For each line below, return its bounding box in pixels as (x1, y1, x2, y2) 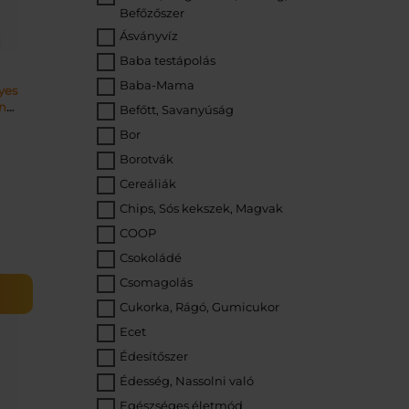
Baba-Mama (120, 78, 194, 92)
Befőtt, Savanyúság (120, 102, 234, 117)
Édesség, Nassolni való (120, 373, 254, 388)
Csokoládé (120, 250, 182, 265)
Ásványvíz (120, 28, 178, 43)
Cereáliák (120, 176, 176, 191)
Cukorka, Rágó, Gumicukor (120, 299, 279, 314)
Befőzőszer (120, 5, 184, 20)
